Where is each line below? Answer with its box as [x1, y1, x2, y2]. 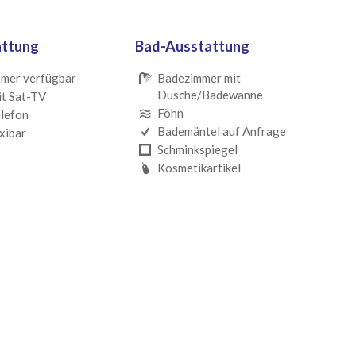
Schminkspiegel [157, 142, 238, 157]
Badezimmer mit [157, 71, 241, 86]
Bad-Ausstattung [135, 37, 250, 55]
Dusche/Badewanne [157, 87, 263, 103]
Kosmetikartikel [157, 161, 241, 176]
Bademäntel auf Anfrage [157, 124, 286, 139]
